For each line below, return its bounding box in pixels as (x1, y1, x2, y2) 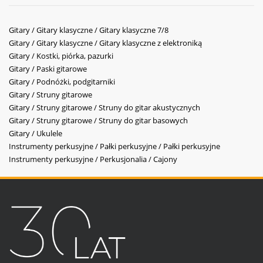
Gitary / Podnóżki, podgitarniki (9, 76, 115, 87)
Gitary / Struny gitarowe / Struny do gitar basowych (9, 115, 188, 126)
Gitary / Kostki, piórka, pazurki (9, 50, 113, 62)
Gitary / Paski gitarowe (9, 63, 87, 75)
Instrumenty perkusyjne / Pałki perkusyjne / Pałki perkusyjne (9, 141, 220, 152)
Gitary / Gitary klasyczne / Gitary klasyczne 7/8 (9, 25, 168, 36)
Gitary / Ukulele (9, 128, 62, 139)
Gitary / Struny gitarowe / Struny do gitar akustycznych (9, 102, 200, 113)
